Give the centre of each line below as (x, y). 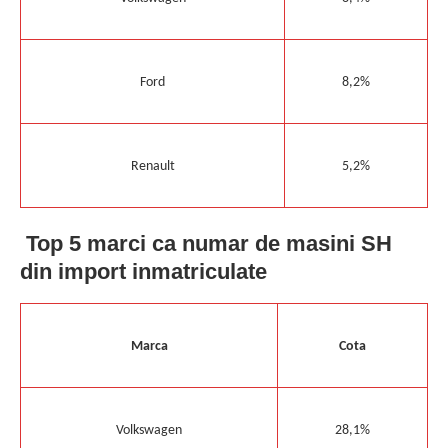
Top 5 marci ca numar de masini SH (209, 244)
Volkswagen (149, 430)
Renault (152, 166)
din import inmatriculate (143, 272)
